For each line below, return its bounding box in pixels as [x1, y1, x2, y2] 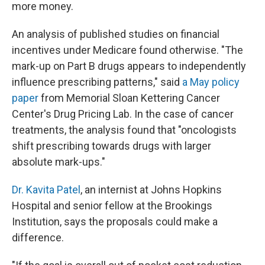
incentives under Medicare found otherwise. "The [12, 44, 243, 56]
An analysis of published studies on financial [12, 28, 219, 40]
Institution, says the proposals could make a [12, 215, 218, 228]
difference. [12, 231, 64, 244]
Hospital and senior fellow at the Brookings [12, 199, 212, 212]
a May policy [182, 76, 240, 88]
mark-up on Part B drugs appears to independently [12, 60, 246, 72]
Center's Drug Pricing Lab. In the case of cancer [12, 108, 234, 120]
